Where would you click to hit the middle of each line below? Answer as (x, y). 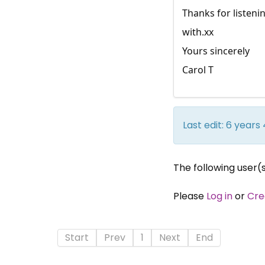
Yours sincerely (216, 51)
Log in (219, 196)
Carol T (198, 70)
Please (190, 196)
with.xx (198, 32)
